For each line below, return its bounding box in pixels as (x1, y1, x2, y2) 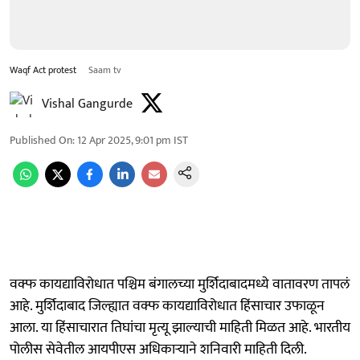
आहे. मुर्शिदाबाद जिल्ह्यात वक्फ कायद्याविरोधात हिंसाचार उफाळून (10, 293, 325, 318)
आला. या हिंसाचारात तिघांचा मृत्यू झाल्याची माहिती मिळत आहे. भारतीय (10, 315, 350, 340)
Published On (10, 130, 72, 149)
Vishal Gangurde (42, 92, 133, 115)
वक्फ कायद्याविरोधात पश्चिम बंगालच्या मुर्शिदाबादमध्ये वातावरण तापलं (10, 272, 350, 297)
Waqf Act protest (10, 61, 79, 78)
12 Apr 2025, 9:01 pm (77, 130, 171, 149)
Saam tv (88, 61, 121, 78)
